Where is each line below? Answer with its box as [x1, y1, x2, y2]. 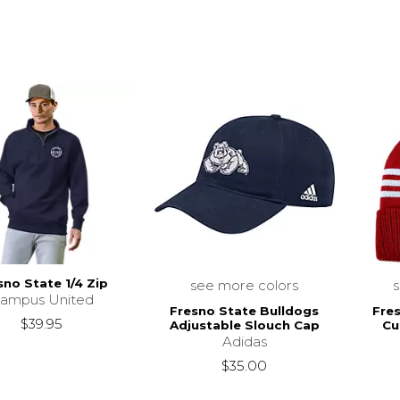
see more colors [190, 276, 299, 294]
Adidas [221, 333, 267, 351]
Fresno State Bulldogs [170, 304, 320, 319]
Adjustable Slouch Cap [169, 318, 320, 333]
